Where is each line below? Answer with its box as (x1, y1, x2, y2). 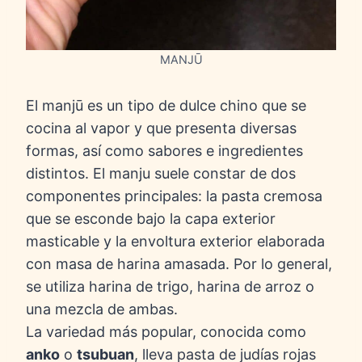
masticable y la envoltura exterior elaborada (26, 233, 325, 250)
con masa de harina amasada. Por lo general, (26, 255, 332, 273)
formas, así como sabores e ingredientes (26, 142, 303, 160)
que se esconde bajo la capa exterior (26, 210, 276, 228)
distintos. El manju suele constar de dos (26, 165, 296, 183)
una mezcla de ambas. (26, 301, 178, 318)
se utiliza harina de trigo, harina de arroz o (26, 278, 314, 296)
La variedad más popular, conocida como (26, 323, 306, 341)
